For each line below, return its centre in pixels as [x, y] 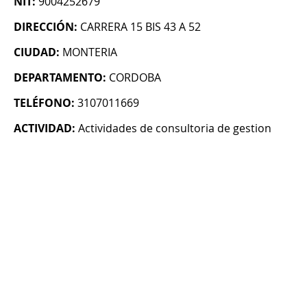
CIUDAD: [37, 52]
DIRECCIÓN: [46, 27]
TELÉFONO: [44, 103]
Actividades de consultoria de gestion [175, 128]
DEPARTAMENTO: [60, 78]
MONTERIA [90, 52]
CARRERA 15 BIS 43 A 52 [140, 27]
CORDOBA [135, 78]
